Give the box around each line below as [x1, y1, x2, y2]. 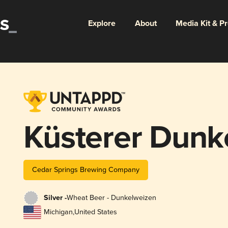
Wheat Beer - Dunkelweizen [66, 193, 156, 203]
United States [74, 208, 117, 217]
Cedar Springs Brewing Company [32, 165, 139, 174]
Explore [88, 18, 116, 29]
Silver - [43, 193, 67, 203]
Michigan [43, 208, 73, 217]
